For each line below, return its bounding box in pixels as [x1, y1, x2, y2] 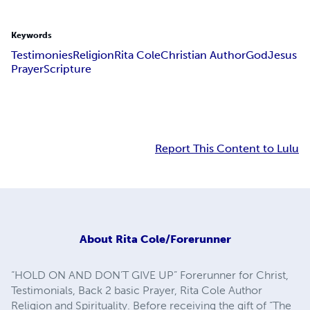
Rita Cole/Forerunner [115, 232, 231, 246]
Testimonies [11, 48, 73, 62]
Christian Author [161, 48, 246, 62]
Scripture [44, 62, 91, 76]
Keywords [11, 30, 52, 41]
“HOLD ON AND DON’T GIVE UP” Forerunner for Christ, [11, 268, 289, 282]
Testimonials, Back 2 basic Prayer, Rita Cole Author [11, 283, 262, 297]
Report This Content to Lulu [155, 142, 299, 156]
